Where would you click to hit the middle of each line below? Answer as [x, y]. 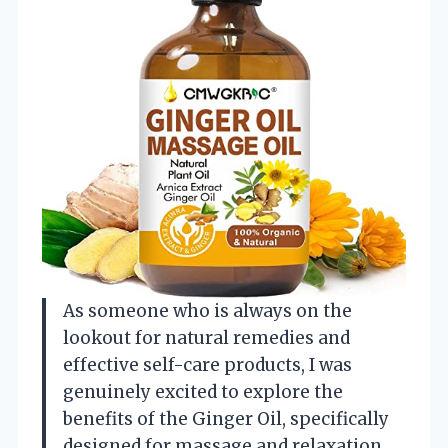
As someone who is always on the [207, 310]
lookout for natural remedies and [206, 337]
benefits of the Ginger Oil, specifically [226, 418]
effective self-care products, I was [207, 364]
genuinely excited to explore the [203, 391]
